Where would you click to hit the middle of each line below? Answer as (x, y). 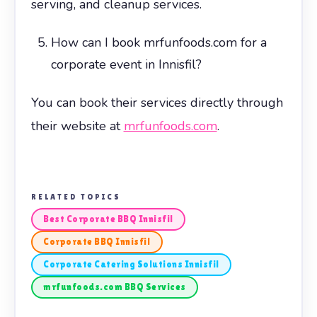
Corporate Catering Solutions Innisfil (131, 264)
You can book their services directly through (157, 102)
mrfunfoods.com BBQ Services (115, 287)
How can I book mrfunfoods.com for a (158, 42)
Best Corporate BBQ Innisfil (108, 219)
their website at (77, 126)
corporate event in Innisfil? (126, 64)
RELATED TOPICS (76, 196)
